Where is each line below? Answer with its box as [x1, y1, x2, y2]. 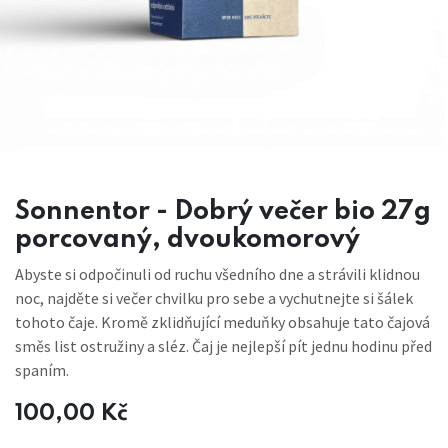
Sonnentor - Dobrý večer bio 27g [15, 198, 431, 225]
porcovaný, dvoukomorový [15, 226, 360, 253]
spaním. [15, 359, 69, 380]
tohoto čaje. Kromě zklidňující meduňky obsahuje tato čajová [15, 311, 430, 332]
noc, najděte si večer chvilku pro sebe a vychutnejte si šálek [15, 287, 413, 308]
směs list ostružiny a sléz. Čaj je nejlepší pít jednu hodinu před [15, 335, 432, 356]
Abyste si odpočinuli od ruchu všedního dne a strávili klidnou [15, 263, 420, 284]
